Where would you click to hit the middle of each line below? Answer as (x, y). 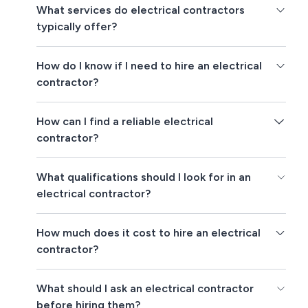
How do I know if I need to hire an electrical (150, 66)
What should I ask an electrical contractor (145, 289)
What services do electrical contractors (141, 10)
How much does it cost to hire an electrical (149, 233)
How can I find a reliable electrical (125, 122)
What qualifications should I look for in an (144, 177)
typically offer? (77, 27)
